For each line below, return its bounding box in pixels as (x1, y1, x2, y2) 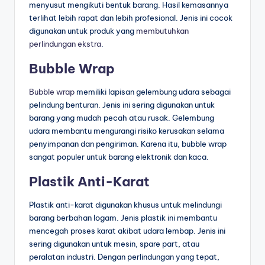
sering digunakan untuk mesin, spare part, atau (29, 239, 199, 249)
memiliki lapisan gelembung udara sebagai (75, 87, 231, 97)
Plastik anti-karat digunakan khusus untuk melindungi (29, 200, 222, 210)
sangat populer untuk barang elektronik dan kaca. (29, 152, 209, 162)
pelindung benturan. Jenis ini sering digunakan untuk (29, 100, 215, 110)
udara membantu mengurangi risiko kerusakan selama (29, 126, 224, 136)
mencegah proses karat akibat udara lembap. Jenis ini (29, 226, 225, 236)
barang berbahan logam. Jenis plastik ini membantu (29, 213, 217, 223)
